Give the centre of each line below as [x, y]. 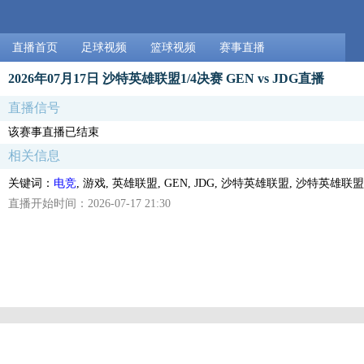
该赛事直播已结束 [54, 132]
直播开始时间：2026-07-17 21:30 [89, 203]
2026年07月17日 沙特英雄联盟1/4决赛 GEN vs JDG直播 [166, 78]
